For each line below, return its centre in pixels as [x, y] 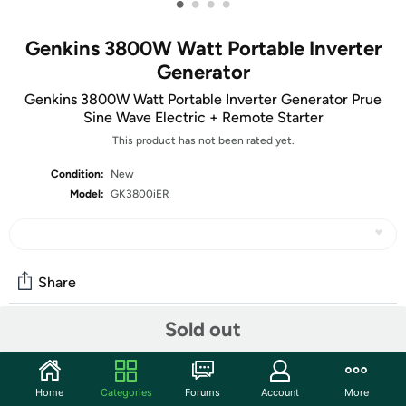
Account [280, 392]
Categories [126, 392]
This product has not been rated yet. [203, 140]
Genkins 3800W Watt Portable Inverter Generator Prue [203, 99]
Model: [87, 194]
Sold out [203, 329]
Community [58, 346]
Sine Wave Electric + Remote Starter [203, 117]
